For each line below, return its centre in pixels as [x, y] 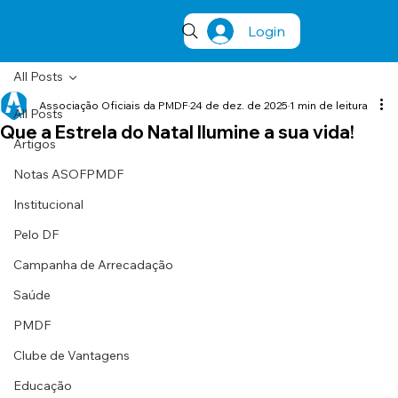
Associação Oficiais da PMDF [114, 105]
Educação [43, 386]
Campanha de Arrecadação [93, 265]
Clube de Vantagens [72, 355]
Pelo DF [36, 235]
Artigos [35, 144]
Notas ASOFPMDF [68, 174]
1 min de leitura [329, 105]
